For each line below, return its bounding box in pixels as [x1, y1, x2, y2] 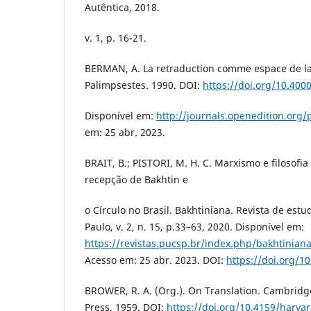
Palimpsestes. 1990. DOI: [85, 78, 203, 92]
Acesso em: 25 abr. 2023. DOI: [85, 253, 226, 267]
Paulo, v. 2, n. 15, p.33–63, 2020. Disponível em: [85, 219, 304, 233]
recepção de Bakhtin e [85, 172, 188, 186]
